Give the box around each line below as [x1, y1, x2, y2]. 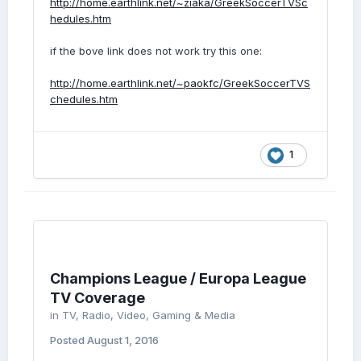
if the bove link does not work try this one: [50, 44, 262, 57]
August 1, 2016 [87, 334, 159, 346]
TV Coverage [50, 289, 145, 306]
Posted [50, 334, 87, 346]
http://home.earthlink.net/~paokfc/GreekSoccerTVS [50, 77, 310, 89]
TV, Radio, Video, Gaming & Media [62, 309, 235, 322]
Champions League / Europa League [50, 270, 306, 287]
